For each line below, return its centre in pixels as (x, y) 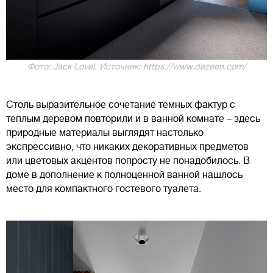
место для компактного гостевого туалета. (104, 189)
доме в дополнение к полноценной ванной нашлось (124, 175)
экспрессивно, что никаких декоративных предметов (127, 147)
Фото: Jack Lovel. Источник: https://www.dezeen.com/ (136, 66)
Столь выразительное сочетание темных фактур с (121, 105)
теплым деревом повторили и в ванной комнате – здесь (133, 119)
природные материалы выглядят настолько (105, 133)
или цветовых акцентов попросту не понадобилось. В (128, 161)
